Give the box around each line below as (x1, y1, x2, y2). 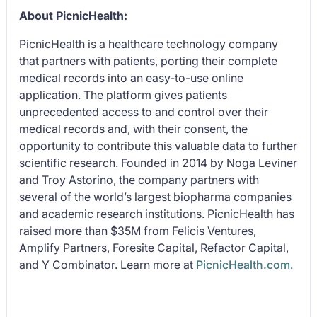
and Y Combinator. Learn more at (19, 258, 197, 272)
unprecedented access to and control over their (19, 105, 269, 119)
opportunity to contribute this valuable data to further (19, 139, 298, 153)
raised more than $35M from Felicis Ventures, (19, 224, 257, 238)
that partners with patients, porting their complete (19, 54, 278, 68)
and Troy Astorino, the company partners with (19, 173, 260, 187)
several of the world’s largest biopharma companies (19, 190, 292, 204)
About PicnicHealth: (19, 8, 128, 23)
